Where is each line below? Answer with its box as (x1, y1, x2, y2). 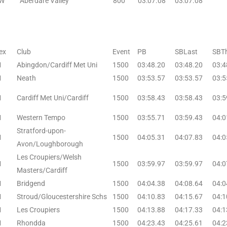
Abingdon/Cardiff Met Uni (17, 60, 97, 69)
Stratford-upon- (17, 126, 66, 135)
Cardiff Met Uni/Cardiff (17, 93, 89, 102)
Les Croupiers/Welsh (17, 153, 82, 161)
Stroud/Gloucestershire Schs (17, 192, 107, 201)
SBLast (175, 47, 198, 56)
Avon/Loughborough (17, 139, 85, 148)
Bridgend (17, 179, 45, 187)
